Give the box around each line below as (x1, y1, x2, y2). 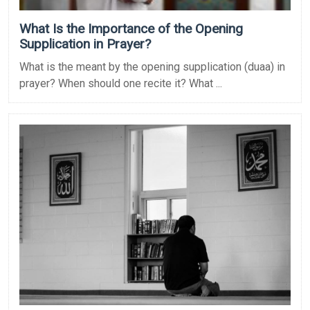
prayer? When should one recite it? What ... (19, 76, 222, 90)
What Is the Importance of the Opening (19, 20, 243, 37)
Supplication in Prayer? (19, 35, 154, 52)
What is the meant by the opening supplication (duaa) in (19, 60, 285, 73)
